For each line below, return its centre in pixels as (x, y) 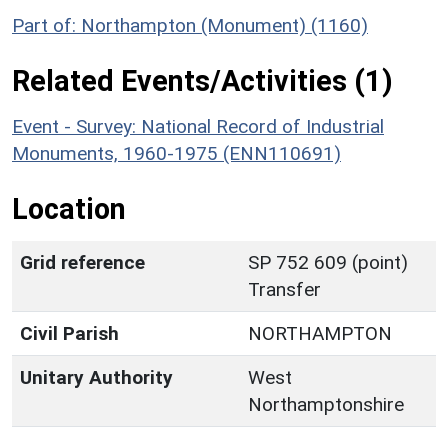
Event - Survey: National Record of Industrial (198, 127)
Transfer (284, 290)
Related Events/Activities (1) (202, 81)
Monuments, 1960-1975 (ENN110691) (176, 154)
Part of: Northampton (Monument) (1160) (190, 26)
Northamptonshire (326, 405)
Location (69, 209)
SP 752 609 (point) (328, 263)
